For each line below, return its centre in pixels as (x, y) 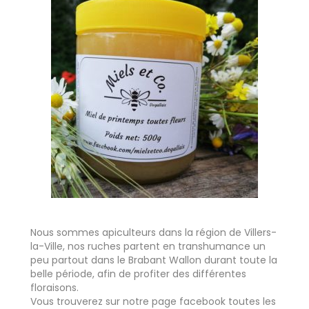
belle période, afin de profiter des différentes (138, 273)
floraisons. (54, 287)
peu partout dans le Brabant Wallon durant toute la (154, 260)
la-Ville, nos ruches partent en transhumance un (148, 246)
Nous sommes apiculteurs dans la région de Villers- (153, 232)
